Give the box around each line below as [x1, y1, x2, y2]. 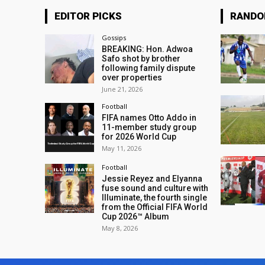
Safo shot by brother [102, 53, 181, 63]
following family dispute [102, 63, 196, 73]
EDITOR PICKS [54, 9, 122, 22]
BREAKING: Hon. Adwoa [102, 44, 193, 54]
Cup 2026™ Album [102, 212, 170, 222]
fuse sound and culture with [102, 183, 209, 193]
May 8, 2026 [102, 224, 138, 233]
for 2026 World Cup [102, 131, 177, 141]
